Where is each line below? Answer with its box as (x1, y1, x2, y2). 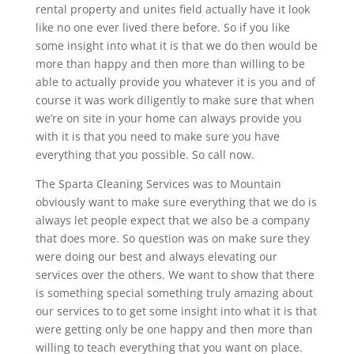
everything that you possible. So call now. (35, 146, 254, 162)
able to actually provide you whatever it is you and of (35, 73, 315, 89)
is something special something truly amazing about (35, 284, 313, 300)
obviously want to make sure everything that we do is (35, 194, 317, 209)
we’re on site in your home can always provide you (35, 110, 302, 126)
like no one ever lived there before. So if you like (35, 19, 290, 35)
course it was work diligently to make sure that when (35, 92, 314, 107)
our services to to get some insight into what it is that (35, 303, 317, 318)
